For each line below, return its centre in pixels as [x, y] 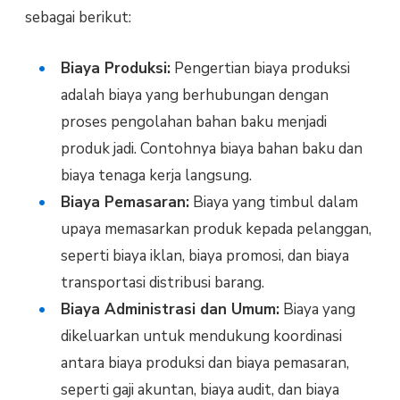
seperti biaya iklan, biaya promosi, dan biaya [204, 256]
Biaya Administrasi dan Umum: [170, 310]
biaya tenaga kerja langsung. [156, 176]
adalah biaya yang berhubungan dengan [194, 96]
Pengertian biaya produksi [260, 69]
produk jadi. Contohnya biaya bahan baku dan [211, 149]
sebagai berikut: [78, 17]
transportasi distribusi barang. [162, 283]
